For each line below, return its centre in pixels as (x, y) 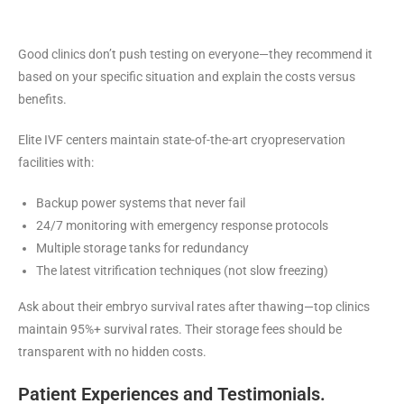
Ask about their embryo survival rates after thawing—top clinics (194, 306)
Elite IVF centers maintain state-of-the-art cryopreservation (182, 139)
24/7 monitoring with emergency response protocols (182, 225)
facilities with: (56, 162)
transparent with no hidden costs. (112, 351)
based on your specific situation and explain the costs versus (187, 76)
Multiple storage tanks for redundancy (142, 248)
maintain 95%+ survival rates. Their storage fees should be (180, 329)
